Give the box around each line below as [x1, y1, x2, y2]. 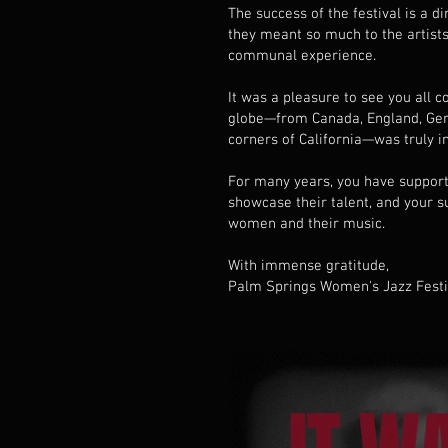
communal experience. [228, 47, 376, 65]
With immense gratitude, [228, 257, 389, 275]
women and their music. [228, 215, 385, 233]
